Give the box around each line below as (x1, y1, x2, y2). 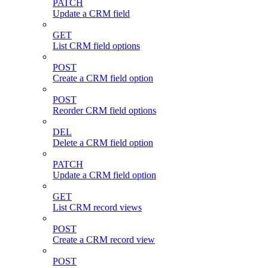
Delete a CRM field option (53, 137, 153, 148)
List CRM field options (53, 40, 140, 51)
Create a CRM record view (53, 234, 155, 245)
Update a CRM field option (53, 169, 156, 180)
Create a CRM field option (53, 72, 153, 83)
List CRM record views (53, 202, 142, 212)
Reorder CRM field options (53, 105, 156, 115)
